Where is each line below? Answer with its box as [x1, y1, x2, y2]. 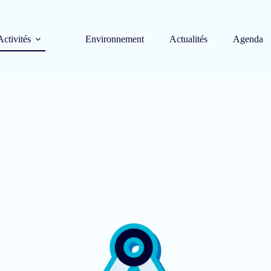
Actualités [169, 34, 207, 45]
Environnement [85, 34, 144, 45]
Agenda [233, 34, 263, 45]
